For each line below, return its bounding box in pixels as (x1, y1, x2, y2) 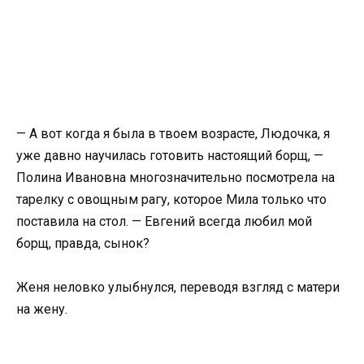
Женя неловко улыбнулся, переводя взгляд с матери (16, 279, 340, 296)
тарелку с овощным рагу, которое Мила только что (16, 192, 327, 207)
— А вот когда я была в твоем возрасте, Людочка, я (16, 126, 330, 141)
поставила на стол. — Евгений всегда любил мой (16, 214, 312, 229)
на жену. (16, 301, 67, 318)
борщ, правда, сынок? (16, 236, 149, 251)
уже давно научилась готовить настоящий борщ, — (16, 148, 323, 163)
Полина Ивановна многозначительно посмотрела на (16, 170, 335, 185)
